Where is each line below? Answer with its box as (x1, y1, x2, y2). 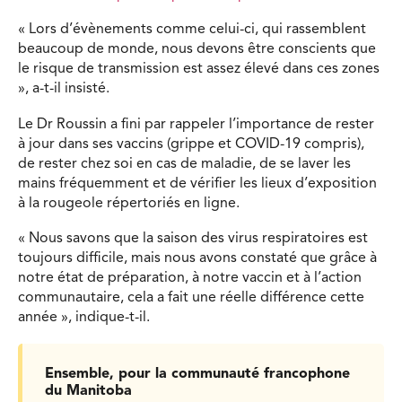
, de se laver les (252, 156, 351, 171)
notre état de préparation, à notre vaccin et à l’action (18, 271, 362, 286)
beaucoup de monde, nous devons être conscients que (18, 42, 376, 57)
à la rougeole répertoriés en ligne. (18, 196, 243, 211)
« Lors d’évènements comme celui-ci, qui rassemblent (18, 22, 366, 38)
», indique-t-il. (61, 310, 153, 326)
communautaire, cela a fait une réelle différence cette (18, 291, 364, 306)
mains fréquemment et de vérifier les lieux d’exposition (18, 176, 377, 191)
